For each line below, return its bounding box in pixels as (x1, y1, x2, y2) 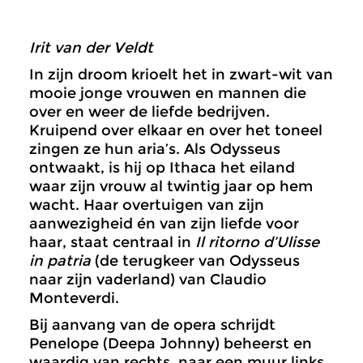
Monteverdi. (29, 289, 119, 308)
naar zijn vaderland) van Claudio (29, 271, 267, 289)
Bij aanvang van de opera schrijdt (29, 316, 275, 335)
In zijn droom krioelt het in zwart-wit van (29, 66, 333, 84)
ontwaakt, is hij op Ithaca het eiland (29, 159, 295, 177)
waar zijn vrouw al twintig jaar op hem (29, 177, 313, 196)
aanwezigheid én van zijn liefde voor (29, 215, 299, 233)
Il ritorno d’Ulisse (195, 233, 319, 252)
